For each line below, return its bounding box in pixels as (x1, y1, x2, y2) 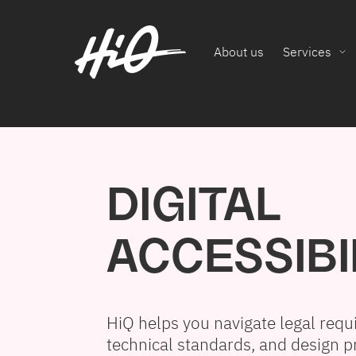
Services (283, 44, 331, 60)
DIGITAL (106, 184, 281, 230)
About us (214, 44, 264, 60)
